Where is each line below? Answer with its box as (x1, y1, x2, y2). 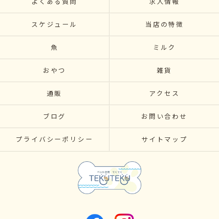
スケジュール (31, 21, 78, 28)
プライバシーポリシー (15, 136, 94, 143)
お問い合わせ (141, 113, 188, 120)
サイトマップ (141, 136, 188, 143)
